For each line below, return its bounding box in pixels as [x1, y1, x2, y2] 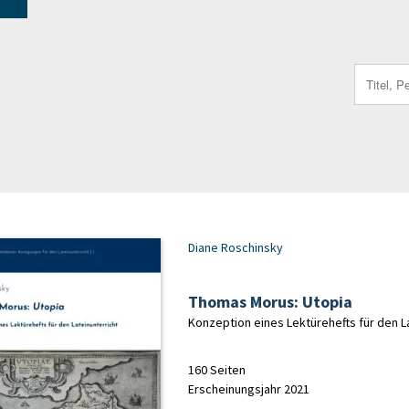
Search [353, 63, 386, 79]
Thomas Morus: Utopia [187, 291, 352, 312]
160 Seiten [187, 362, 246, 378]
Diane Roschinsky [187, 239, 283, 256]
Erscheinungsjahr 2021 [187, 381, 309, 397]
